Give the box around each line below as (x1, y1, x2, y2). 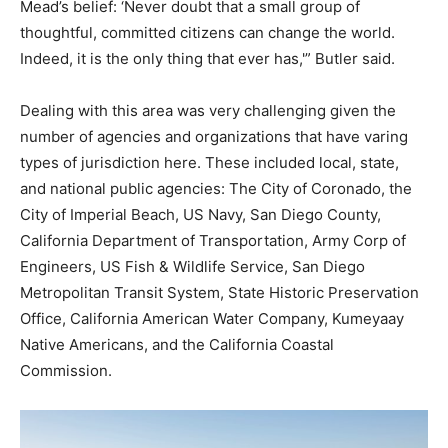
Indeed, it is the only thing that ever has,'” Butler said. (20, 48, 395, 68)
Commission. (20, 360, 112, 380)
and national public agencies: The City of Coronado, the (20, 178, 412, 198)
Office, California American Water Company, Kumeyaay (20, 308, 404, 328)
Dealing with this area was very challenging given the (20, 100, 396, 120)
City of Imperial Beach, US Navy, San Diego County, (20, 204, 381, 224)
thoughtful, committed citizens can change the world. (20, 22, 395, 42)
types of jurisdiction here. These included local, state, (20, 152, 399, 172)
